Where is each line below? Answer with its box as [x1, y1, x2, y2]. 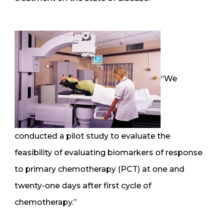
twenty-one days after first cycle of [15, 181, 151, 190]
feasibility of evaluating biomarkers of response [15, 147, 202, 157]
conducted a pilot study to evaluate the [15, 131, 170, 141]
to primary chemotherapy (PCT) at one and [15, 164, 184, 174]
